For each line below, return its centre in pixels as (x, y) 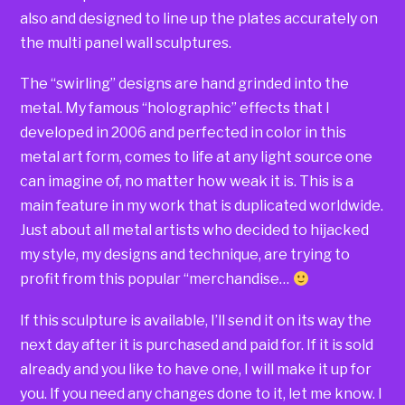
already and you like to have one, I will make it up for (196, 369)
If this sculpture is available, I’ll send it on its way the (196, 320)
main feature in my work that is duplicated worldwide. (202, 206)
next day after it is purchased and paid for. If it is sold (197, 344)
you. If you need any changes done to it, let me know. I (202, 393)
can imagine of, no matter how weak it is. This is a (187, 182)
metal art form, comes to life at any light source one (197, 157)
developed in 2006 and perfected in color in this (184, 133)
